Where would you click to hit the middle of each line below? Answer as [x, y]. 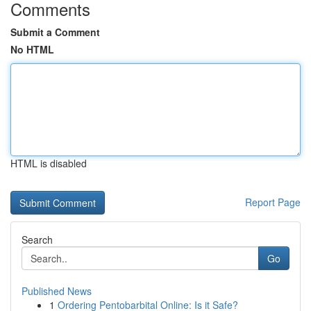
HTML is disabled [49, 163]
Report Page [273, 202]
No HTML [32, 49]
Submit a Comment [55, 32]
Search [37, 239]
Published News [57, 291]
